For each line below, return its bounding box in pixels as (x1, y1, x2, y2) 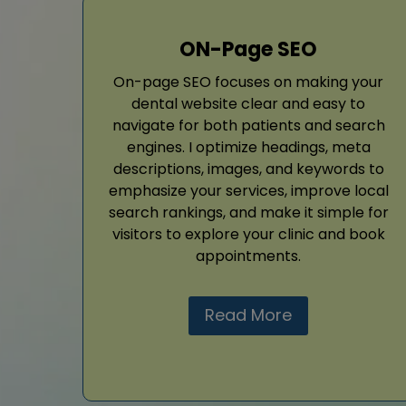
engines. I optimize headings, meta (126, 137, 371, 159)
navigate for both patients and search (111, 115, 385, 137)
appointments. (196, 246, 301, 267)
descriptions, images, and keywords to (112, 159, 384, 180)
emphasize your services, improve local (108, 180, 389, 202)
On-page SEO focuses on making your (113, 72, 383, 93)
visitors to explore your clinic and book (111, 224, 385, 246)
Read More (205, 304, 292, 327)
